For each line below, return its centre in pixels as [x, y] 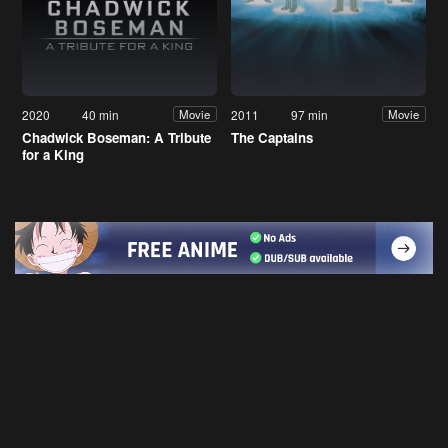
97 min [310, 114]
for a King [53, 154]
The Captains [272, 137]
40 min [101, 114]
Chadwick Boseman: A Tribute [116, 137]
